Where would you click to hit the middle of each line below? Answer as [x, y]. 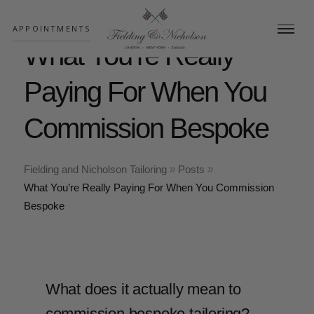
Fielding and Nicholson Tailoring [95, 169]
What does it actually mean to [143, 289]
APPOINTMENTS [52, 28]
